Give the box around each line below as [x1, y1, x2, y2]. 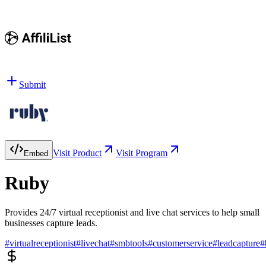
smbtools [115, 237, 148, 248]
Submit [19, 80, 46, 90]
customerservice [153, 237, 213, 248]
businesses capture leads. [5, 217, 97, 228]
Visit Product [53, 148, 102, 158]
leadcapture [217, 237, 260, 248]
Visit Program [116, 148, 167, 158]
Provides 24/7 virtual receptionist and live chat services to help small [5, 207, 259, 217]
